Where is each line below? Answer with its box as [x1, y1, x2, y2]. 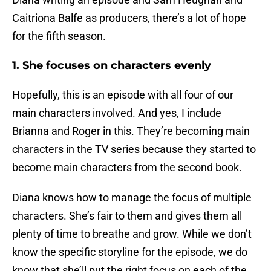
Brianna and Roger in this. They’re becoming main [12, 125, 250, 138]
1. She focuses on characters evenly [12, 59, 211, 73]
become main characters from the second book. [12, 161, 242, 174]
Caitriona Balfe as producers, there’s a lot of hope [12, 11, 246, 25]
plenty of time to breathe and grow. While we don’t [12, 227, 252, 241]
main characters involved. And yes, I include [12, 106, 221, 120]
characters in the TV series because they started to [12, 143, 256, 156]
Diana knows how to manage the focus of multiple [12, 191, 252, 204]
